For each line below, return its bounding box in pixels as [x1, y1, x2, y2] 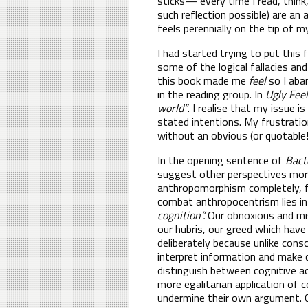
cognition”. [157, 206, 208, 223]
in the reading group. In [157, 85, 265, 102]
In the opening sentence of [157, 151, 285, 168]
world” [157, 99, 188, 116]
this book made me [157, 71, 249, 89]
